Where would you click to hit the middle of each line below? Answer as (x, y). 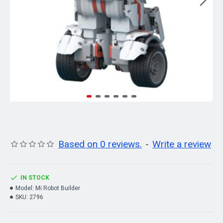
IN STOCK (35, 178)
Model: (25, 188)
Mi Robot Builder (58, 188)
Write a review (182, 144)
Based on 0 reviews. (100, 144)
